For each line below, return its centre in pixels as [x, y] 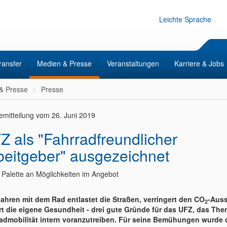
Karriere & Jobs [199, 63]
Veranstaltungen [133, 63]
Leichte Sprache [185, 19]
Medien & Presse [64, 63]
